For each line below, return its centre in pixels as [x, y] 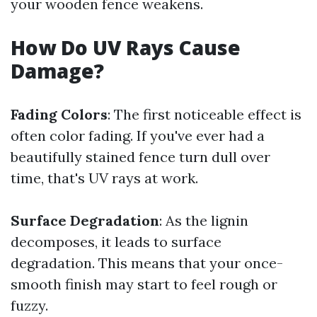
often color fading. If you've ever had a [138, 136]
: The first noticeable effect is [204, 114]
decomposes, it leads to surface [116, 242]
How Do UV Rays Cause [126, 47]
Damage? [57, 71]
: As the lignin [204, 220]
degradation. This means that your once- [147, 263]
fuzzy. [29, 305]
